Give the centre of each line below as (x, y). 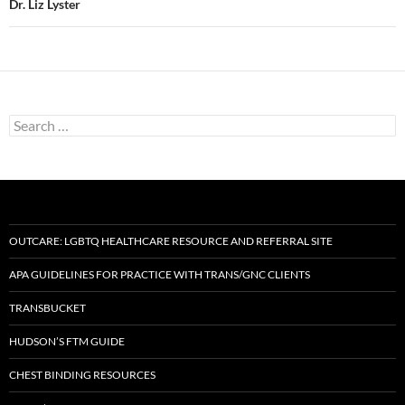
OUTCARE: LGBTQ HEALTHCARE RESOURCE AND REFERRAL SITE (171, 241)
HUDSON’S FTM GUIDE (67, 341)
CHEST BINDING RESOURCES (82, 375)
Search (27, 122)
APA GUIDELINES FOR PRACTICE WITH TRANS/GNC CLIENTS (160, 274)
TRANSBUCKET (47, 308)
